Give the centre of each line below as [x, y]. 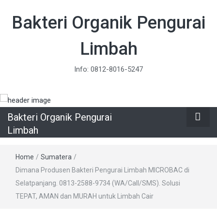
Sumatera [56, 157]
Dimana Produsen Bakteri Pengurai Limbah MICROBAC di [102, 170]
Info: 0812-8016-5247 [108, 69]
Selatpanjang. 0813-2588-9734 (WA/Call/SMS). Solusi [98, 183]
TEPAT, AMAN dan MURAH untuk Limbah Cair [85, 196]
